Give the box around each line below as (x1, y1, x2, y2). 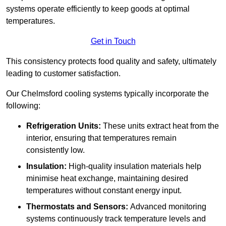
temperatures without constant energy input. (26, 186, 182, 195)
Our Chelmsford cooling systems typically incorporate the (6, 89, 209, 98)
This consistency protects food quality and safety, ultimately (6, 56, 216, 66)
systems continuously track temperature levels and (26, 214, 206, 223)
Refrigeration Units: (26, 121, 101, 130)
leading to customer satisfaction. (6, 69, 121, 78)
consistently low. (26, 145, 85, 154)
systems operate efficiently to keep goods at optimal (6, 4, 190, 13)
